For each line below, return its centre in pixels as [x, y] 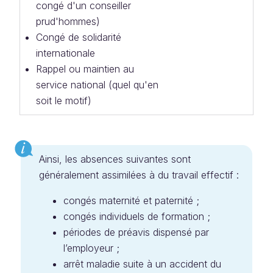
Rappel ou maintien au [85, 69]
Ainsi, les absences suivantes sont [115, 159]
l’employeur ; [91, 248]
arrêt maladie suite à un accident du [142, 264]
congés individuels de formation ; [137, 216]
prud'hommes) [68, 21]
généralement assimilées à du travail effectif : [139, 175]
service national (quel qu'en [97, 85]
